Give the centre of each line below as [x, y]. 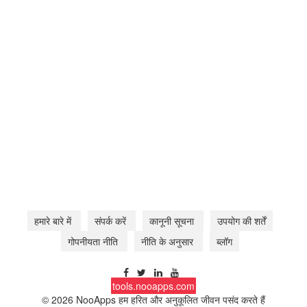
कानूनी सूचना [173, 221]
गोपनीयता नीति [94, 241]
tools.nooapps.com [153, 286]
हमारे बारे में [54, 221]
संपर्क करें [112, 221]
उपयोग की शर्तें [242, 221]
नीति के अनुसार [169, 241]
